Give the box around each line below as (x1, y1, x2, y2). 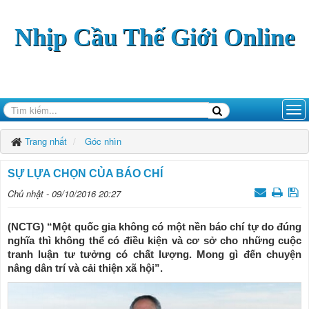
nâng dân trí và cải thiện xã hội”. (8, 262, 163, 274)
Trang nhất (25, 134, 67, 148)
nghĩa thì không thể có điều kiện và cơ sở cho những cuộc (8, 235, 301, 246)
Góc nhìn (85, 134, 121, 148)
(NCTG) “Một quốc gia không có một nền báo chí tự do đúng (8, 221, 301, 232)
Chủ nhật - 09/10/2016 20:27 (8, 187, 121, 200)
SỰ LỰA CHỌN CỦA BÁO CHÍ (8, 168, 163, 179)
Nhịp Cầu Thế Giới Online (14, 23, 295, 51)
